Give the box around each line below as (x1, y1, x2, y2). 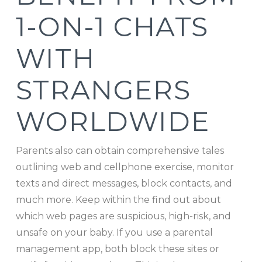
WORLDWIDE (15, 105, 210, 137)
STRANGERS (15, 73, 191, 106)
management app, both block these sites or (15, 243, 219, 254)
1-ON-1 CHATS (15, 10, 209, 43)
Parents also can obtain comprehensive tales (15, 144, 224, 156)
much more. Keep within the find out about (15, 194, 221, 205)
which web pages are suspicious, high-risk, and (15, 210, 231, 222)
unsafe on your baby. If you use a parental (15, 226, 213, 238)
